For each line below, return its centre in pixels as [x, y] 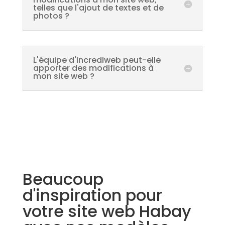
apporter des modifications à [93, 68]
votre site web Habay [107, 211]
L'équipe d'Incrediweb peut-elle [97, 60]
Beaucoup [63, 179]
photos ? [51, 16]
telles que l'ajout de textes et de [98, 8]
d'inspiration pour [92, 195]
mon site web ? [64, 76]
